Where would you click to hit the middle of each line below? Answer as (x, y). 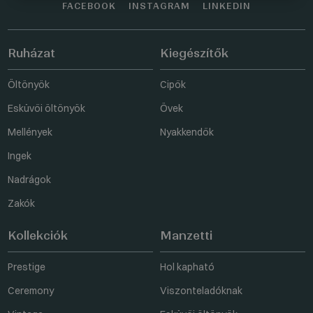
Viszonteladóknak (201, 290)
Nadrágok (29, 179)
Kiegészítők (194, 53)
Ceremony (31, 290)
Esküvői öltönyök (46, 108)
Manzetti (186, 235)
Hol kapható (187, 267)
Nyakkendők (187, 132)
